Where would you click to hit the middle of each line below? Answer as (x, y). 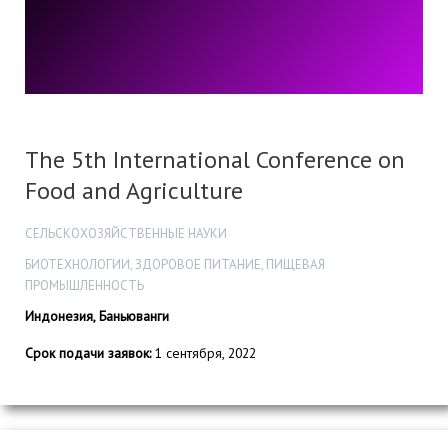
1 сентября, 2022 (203, 352)
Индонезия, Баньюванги (97, 315)
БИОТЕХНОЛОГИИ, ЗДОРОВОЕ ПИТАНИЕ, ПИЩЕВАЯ (175, 264)
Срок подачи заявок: (88, 352)
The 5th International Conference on (215, 160)
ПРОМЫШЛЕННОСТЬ (84, 285)
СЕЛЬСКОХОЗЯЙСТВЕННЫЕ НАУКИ (126, 233)
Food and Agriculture (134, 191)
